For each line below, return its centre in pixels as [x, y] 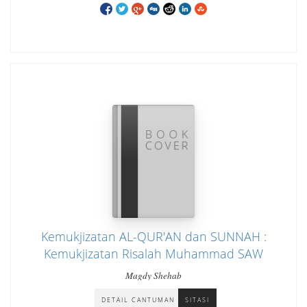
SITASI [197, 300]
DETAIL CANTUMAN [138, 300]
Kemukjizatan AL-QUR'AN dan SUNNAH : [153, 236]
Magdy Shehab [153, 275]
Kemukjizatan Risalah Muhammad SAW [153, 254]
